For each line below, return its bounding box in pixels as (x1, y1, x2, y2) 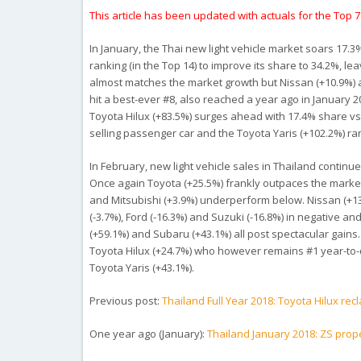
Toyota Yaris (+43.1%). (89, 260, 195, 275)
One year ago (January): (89, 326, 208, 341)
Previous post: (89, 293, 163, 308)
